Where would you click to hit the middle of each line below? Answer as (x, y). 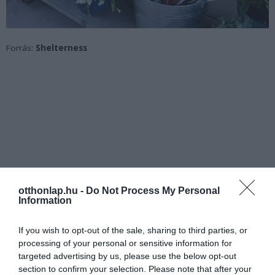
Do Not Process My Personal (153, 191)
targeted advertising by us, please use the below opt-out (127, 256)
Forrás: (21, 48)
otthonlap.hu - (52, 191)
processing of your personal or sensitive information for (125, 243)
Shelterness (61, 48)
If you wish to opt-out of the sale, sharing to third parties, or (133, 230)
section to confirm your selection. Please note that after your (135, 269)
